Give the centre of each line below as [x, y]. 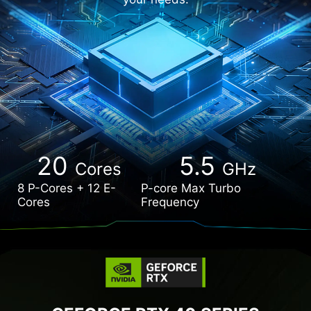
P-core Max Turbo [191, 188]
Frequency [170, 202]
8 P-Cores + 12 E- [67, 188]
